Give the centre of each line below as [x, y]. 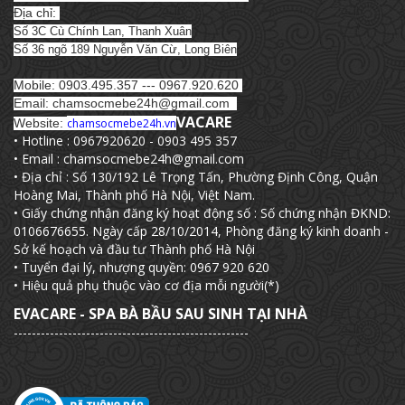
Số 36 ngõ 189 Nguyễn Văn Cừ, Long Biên [125, 49]
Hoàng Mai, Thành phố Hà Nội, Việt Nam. [134, 195]
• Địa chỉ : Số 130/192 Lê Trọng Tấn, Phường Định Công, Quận [196, 177]
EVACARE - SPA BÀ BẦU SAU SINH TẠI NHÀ [160, 314]
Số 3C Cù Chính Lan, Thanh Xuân [103, 31]
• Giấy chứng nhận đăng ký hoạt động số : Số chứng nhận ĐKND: [202, 213]
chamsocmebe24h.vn [122, 123]
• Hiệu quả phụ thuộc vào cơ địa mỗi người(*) [146, 285]
